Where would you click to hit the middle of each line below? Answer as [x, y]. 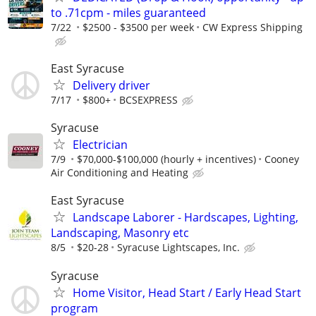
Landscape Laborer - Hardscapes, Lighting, [186, 218]
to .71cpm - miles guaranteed [128, 12]
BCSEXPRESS [148, 100]
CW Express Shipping [253, 27]
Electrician [100, 145]
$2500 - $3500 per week [138, 27]
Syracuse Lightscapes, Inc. [178, 248]
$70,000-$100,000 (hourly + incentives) [166, 159]
